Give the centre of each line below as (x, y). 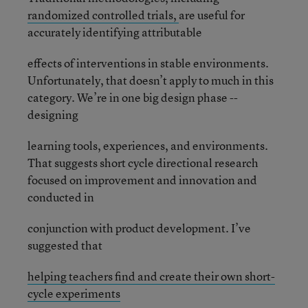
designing (53, 114)
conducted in (61, 197)
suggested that (65, 245)
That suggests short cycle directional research (143, 163)
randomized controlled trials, (103, 15)
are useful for (212, 15)
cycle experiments (74, 293)
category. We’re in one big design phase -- (133, 97)
